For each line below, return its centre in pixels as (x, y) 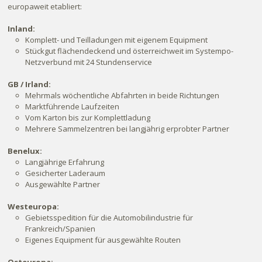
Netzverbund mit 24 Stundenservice (89, 62)
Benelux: (25, 151)
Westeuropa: (34, 206)
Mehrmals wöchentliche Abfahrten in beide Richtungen (123, 95)
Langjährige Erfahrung (65, 162)
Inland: (22, 29)
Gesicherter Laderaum (65, 173)
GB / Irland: (30, 84)
